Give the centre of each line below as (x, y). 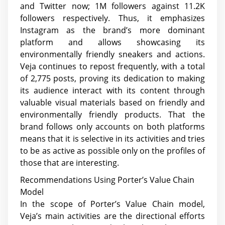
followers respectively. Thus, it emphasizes (113, 18)
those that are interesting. (70, 162)
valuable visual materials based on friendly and (113, 102)
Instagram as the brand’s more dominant (113, 30)
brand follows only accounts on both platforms (113, 126)
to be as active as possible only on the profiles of (113, 150)
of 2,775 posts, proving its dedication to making (113, 78)
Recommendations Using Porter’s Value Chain (107, 180)
